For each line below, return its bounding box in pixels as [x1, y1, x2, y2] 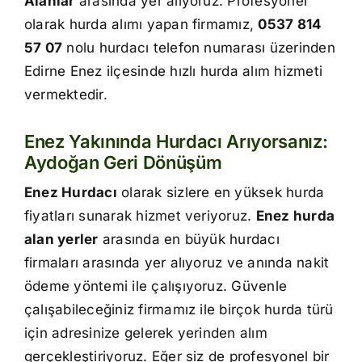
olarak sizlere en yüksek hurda [116, 184, 325, 201]
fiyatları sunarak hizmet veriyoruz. [23, 208, 256, 225]
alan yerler [23, 231, 99, 248]
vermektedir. [23, 86, 107, 103]
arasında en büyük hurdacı [98, 231, 280, 248]
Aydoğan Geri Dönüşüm [23, 152, 222, 174]
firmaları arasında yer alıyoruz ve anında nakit [23, 255, 330, 271]
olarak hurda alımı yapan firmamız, [23, 16, 259, 33]
